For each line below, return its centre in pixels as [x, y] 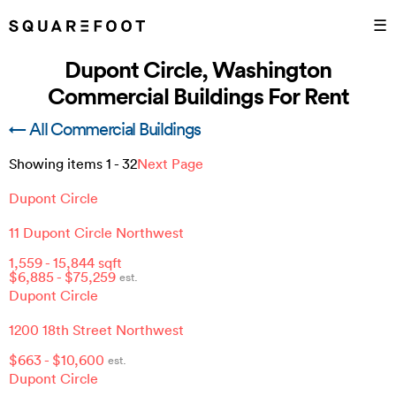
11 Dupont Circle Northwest [96, 232]
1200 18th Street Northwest [96, 330]
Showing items [57, 164]
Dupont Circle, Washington [198, 69]
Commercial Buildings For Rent [198, 96]
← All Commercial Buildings [105, 129]
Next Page [170, 164]
